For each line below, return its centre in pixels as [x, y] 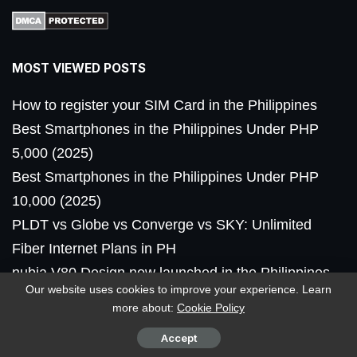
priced [31, 296]
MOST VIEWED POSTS [79, 68]
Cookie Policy [211, 308]
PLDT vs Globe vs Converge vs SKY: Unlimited [162, 224]
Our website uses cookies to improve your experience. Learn [178, 289]
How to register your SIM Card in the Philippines [165, 105]
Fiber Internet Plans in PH [94, 248]
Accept [178, 338]
